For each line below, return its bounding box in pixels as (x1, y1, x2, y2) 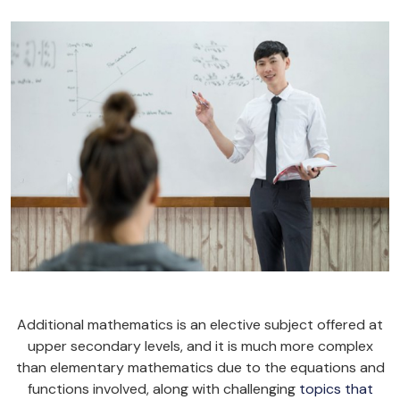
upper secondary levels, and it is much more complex (27, 337, 373, 356)
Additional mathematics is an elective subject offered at (17, 315, 383, 335)
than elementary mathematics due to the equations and (15, 358, 385, 378)
